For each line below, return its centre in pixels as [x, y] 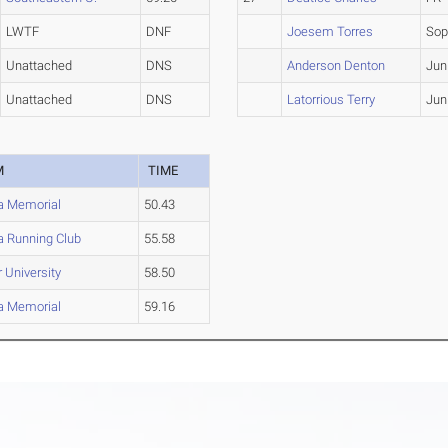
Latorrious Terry [331, 100]
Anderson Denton [336, 66]
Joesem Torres [330, 32]
